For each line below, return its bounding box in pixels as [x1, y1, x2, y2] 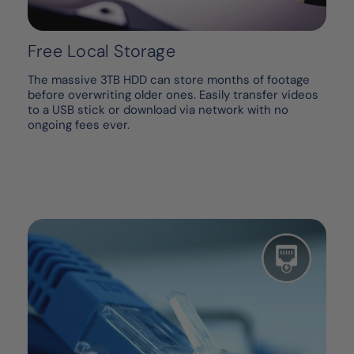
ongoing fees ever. [28, 117, 130, 134]
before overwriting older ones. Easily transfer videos [28, 87, 318, 104]
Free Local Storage [28, 40, 175, 63]
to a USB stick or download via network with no [28, 102, 288, 119]
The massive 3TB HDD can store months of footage [28, 72, 310, 88]
